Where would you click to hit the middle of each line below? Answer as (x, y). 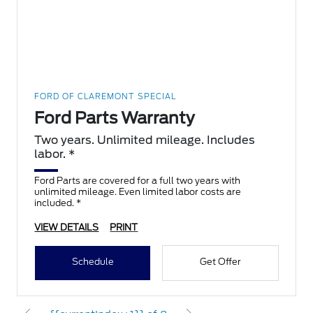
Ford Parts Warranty (115, 118)
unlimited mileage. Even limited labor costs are (138, 192)
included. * (58, 203)
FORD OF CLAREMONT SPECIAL (105, 97)
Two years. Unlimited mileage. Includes (145, 140)
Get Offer (220, 262)
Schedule (93, 262)
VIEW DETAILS (67, 228)
